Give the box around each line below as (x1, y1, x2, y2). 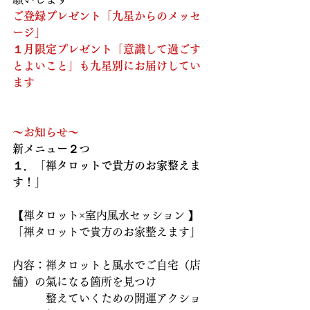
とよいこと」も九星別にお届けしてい (12, 60, 201, 72)
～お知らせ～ (12, 127, 79, 138)
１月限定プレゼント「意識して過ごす (12, 44, 201, 55)
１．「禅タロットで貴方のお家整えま (12, 160, 201, 172)
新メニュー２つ (12, 143, 90, 155)
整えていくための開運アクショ (12, 293, 201, 304)
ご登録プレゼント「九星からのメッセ (12, 10, 201, 22)
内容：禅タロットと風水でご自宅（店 (12, 259, 201, 271)
